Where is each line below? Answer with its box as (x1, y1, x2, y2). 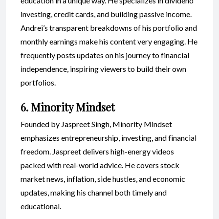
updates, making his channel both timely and (21, 187, 167, 197)
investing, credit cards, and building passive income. (21, 9, 192, 19)
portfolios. (21, 77, 56, 87)
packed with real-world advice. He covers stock (21, 160, 179, 170)
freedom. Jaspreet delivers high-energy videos (21, 146, 174, 156)
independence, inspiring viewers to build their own (21, 64, 186, 73)
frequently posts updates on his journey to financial (21, 50, 189, 60)
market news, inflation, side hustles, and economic (21, 174, 185, 183)
